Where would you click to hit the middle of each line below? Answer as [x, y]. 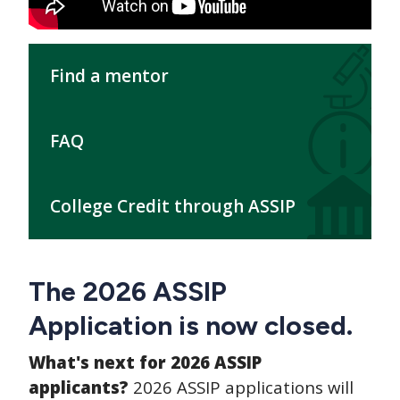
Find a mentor [109, 75]
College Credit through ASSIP [173, 206]
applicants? [79, 387]
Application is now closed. [191, 325]
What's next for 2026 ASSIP [145, 362]
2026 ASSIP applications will [241, 387]
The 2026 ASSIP [128, 291]
